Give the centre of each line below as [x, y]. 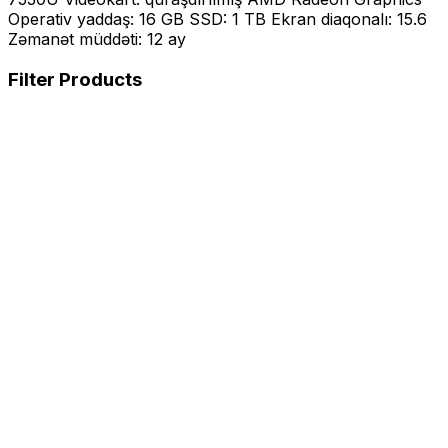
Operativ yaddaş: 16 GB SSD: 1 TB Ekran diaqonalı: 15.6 [217, 19]
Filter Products [75, 79]
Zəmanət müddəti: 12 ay [97, 39]
